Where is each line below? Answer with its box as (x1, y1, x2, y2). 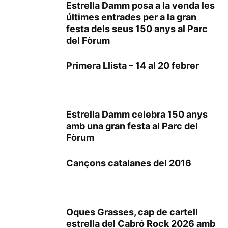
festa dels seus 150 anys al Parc (66, 23, 208, 35)
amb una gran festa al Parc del (66, 121, 198, 132)
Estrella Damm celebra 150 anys (66, 109, 208, 120)
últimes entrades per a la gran (66, 12, 196, 23)
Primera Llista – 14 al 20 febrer (66, 60, 199, 71)
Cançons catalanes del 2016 (66, 158, 191, 169)
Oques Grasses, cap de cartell (66, 207, 198, 218)
